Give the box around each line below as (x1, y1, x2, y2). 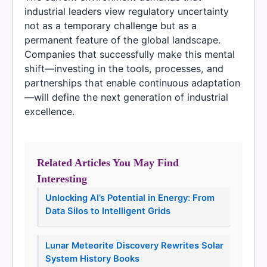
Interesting (37, 173, 87, 185)
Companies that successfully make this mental (24, 48, 235, 60)
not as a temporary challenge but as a (24, 19, 197, 32)
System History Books (45, 253, 139, 265)
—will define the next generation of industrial (24, 91, 228, 103)
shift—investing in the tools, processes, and (24, 62, 223, 74)
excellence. (24, 105, 74, 117)
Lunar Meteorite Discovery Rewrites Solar (45, 240, 223, 252)
